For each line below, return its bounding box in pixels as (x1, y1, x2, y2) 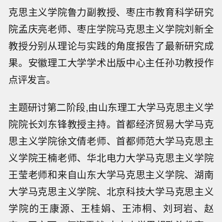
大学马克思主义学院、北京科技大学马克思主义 (8, 184, 214, 199)
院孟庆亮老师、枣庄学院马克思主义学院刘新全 (8, 21, 214, 36)
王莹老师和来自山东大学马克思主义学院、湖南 (8, 167, 214, 182)
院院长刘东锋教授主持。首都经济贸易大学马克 (8, 117, 214, 131)
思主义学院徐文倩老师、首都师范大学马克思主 (8, 134, 214, 148)
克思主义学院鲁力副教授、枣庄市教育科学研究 (8, 4, 214, 19)
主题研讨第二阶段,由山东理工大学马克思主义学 (8, 100, 214, 114)
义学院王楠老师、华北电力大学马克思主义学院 (8, 151, 214, 165)
